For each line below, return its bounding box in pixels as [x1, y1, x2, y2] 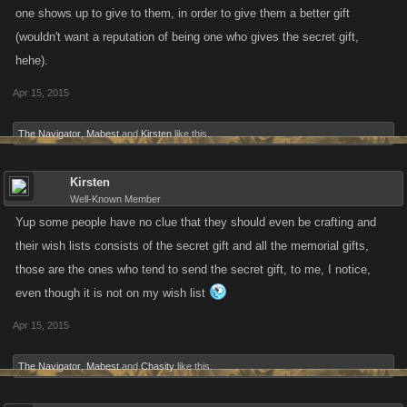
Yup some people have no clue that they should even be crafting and [15, 215, 376, 229]
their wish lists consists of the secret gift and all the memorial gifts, [15, 239, 369, 253]
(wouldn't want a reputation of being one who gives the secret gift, [15, 30, 359, 44]
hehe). [15, 54, 48, 67]
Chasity [141, 361, 174, 372]
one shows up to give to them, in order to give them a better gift [15, 6, 350, 20]
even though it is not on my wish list [15, 286, 209, 300]
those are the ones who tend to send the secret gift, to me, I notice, [15, 263, 371, 276]
